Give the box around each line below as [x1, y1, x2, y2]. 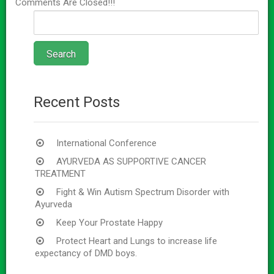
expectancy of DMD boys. [35, 247, 137, 259]
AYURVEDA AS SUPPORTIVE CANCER [56, 155, 206, 167]
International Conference [56, 137, 157, 149]
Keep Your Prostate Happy [56, 217, 163, 228]
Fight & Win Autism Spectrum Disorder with [56, 186, 229, 198]
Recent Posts [34, 93, 120, 111]
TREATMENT [35, 168, 86, 179]
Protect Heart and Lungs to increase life [56, 235, 217, 246]
